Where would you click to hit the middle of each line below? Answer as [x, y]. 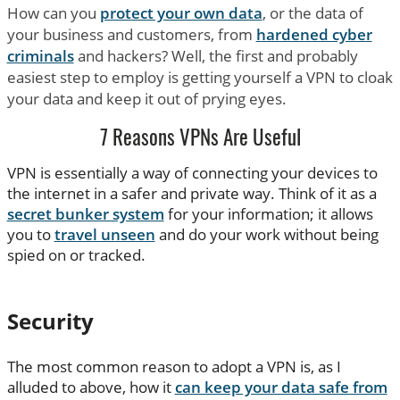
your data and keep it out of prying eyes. [146, 98]
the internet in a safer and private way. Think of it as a [192, 194]
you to [30, 235]
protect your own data [181, 12]
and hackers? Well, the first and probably [216, 55]
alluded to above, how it [91, 387]
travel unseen [104, 235]
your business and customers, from [131, 34]
